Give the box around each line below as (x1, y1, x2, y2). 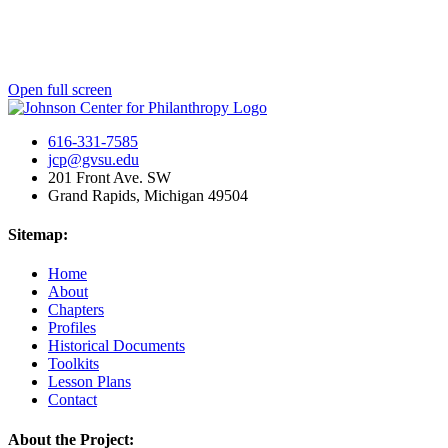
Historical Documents (48, 337, 185, 355)
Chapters (48, 301, 104, 319)
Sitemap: (8, 226, 68, 244)
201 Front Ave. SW (48, 168, 171, 186)
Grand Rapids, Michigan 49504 (48, 186, 248, 204)
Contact (48, 391, 97, 409)
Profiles (48, 319, 96, 337)
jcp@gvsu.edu (48, 150, 139, 168)
